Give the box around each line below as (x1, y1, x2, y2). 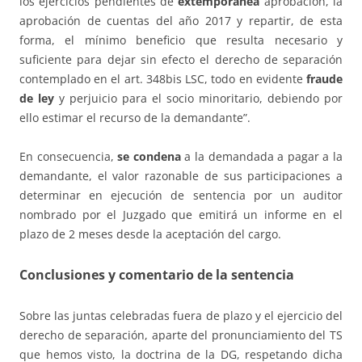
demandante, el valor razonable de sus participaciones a (19, 168, 343, 184)
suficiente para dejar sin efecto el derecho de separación (19, 52, 343, 68)
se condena (117, 149, 181, 165)
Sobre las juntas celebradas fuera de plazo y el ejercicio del (19, 308, 343, 324)
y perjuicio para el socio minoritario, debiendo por (54, 90, 343, 107)
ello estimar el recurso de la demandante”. (19, 110, 250, 126)
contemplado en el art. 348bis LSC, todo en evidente (19, 71, 306, 87)
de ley (19, 90, 54, 107)
